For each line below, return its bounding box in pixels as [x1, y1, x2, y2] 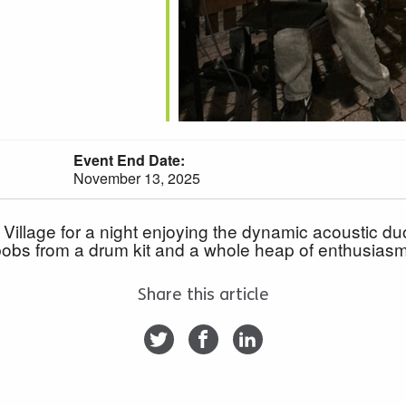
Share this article [137, 284, 269, 304]
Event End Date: [73, 149, 185, 170]
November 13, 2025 [73, 167, 200, 188]
